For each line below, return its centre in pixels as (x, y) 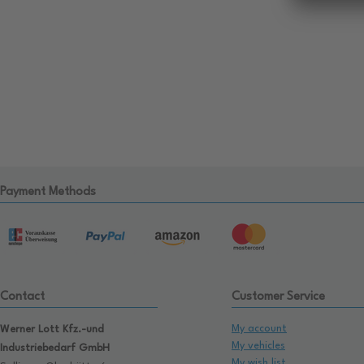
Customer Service (278, 297)
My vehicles (258, 346)
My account (259, 329)
